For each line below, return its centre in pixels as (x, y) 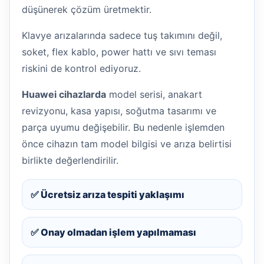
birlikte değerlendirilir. (70, 160)
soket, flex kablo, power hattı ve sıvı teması (119, 52)
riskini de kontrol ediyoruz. (81, 68)
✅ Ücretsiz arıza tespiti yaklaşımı (108, 194)
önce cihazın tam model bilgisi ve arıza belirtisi (127, 143)
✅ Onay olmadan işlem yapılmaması (113, 232)
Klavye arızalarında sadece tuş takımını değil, (122, 35)
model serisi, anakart (154, 94)
